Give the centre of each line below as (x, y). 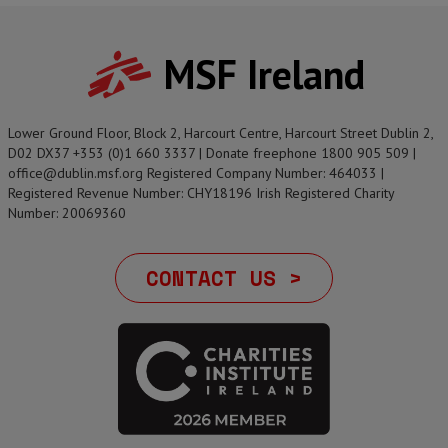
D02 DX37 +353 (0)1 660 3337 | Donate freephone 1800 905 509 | (212, 153)
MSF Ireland (264, 74)
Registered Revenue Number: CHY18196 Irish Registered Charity (201, 193)
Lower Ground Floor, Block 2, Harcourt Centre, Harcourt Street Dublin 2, (220, 133)
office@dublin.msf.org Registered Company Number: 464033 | (196, 173)
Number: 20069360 (67, 213)
